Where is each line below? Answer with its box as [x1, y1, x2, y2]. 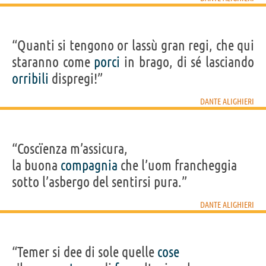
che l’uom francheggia [118, 157, 237, 173]
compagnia [61, 157, 118, 173]
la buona [12, 157, 61, 173]
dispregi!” [49, 70, 103, 87]
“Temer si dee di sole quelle [12, 243, 157, 260]
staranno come [12, 53, 94, 70]
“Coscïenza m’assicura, [12, 140, 128, 157]
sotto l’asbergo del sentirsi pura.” [12, 173, 187, 190]
